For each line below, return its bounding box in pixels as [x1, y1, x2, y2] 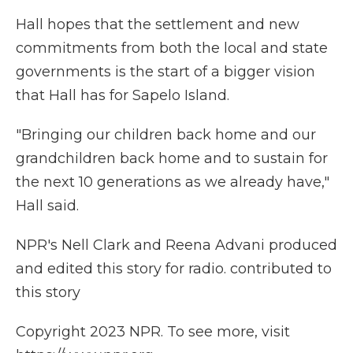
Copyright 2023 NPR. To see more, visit [16, 322, 290, 340]
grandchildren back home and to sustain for [16, 149, 328, 167]
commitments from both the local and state [16, 39, 328, 57]
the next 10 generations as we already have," [16, 173, 329, 191]
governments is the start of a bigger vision [16, 62, 315, 80]
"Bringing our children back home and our [16, 125, 316, 143]
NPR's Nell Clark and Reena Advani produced [16, 236, 337, 254]
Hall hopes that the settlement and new [16, 15, 299, 33]
